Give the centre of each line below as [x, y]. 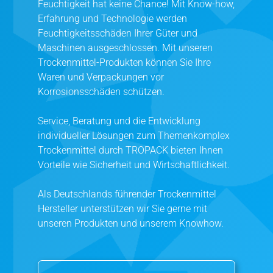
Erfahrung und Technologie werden [112, 18]
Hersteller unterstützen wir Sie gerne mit [122, 208]
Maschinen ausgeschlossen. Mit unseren [125, 48]
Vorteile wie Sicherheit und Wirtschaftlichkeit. [134, 165]
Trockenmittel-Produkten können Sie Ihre [124, 62]
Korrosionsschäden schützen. [101, 91]
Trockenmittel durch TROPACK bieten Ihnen [130, 150]
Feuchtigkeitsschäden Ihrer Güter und [118, 33]
